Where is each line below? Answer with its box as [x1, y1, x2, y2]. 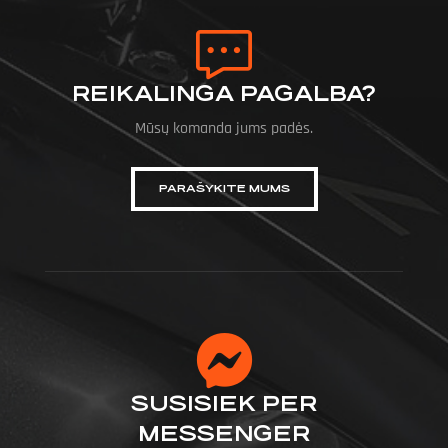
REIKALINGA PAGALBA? [72, 81, 376, 107]
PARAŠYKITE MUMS [158, 182, 290, 196]
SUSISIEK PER [131, 391, 317, 417]
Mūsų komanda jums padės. [135, 118, 313, 140]
